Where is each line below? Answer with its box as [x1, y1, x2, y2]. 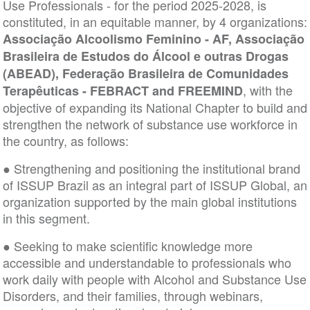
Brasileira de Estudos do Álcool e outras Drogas [2, 47, 289, 65]
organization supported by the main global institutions [2, 192, 297, 210]
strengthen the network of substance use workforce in [2, 115, 298, 133]
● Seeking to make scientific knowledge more [2, 237, 253, 255]
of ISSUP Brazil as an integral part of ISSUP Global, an [2, 176, 307, 194]
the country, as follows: [2, 131, 129, 149]
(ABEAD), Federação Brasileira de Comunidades [2, 64, 289, 82]
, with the [242, 81, 293, 99]
